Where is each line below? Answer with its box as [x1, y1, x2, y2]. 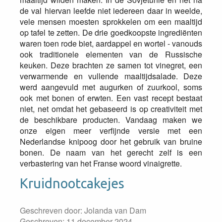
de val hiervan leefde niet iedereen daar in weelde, [20, 5, 202, 16]
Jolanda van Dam [84, 205, 146, 216]
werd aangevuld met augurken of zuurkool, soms [20, 81, 202, 93]
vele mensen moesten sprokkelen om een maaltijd [20, 16, 202, 27]
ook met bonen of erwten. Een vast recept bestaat [20, 92, 202, 104]
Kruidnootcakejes [20, 176, 124, 191]
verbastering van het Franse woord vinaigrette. [20, 158, 184, 169]
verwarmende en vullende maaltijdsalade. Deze [20, 70, 202, 82]
